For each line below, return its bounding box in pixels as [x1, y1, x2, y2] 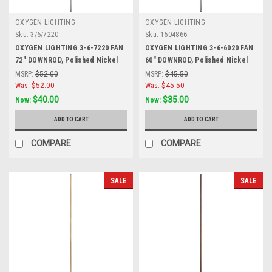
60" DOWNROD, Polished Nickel [145, 56, 248, 64]
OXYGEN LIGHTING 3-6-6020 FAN [145, 44, 253, 52]
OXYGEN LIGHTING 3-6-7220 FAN [15, 44, 123, 52]
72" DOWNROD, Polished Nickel [15, 56, 118, 64]
